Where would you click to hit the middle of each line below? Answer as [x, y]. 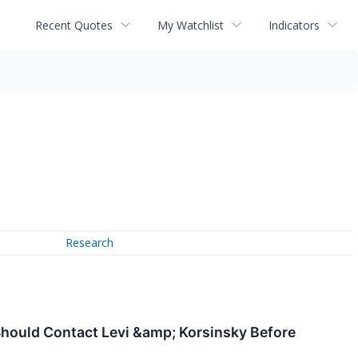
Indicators [294, 25]
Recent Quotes [74, 25]
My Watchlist [191, 25]
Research [90, 243]
